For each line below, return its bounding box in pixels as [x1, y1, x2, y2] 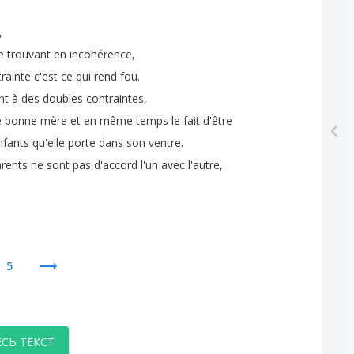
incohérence [70, 46, 132, 62]
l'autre [188, 156, 220, 172]
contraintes [86, 90, 144, 106]
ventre [149, 134, 181, 150]
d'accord [94, 156, 137, 172]
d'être [203, 112, 232, 128]
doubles [43, 90, 83, 106]
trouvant [7, 46, 51, 62]
